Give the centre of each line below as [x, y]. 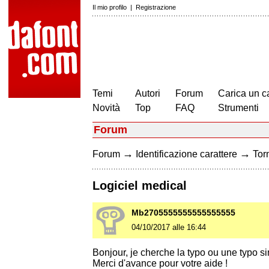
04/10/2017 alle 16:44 [169, 228]
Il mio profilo [110, 7]
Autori [148, 93]
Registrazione [156, 7]
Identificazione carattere [186, 154]
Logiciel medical [140, 186]
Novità [106, 108]
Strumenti [238, 108]
